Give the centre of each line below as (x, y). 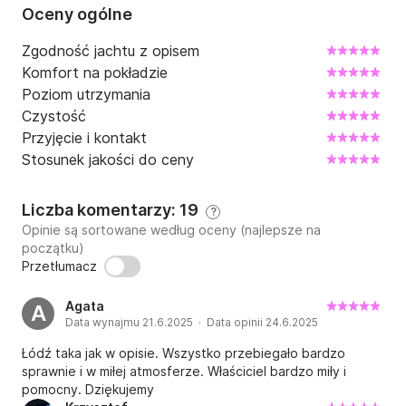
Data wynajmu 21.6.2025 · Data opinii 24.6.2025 (192, 323)
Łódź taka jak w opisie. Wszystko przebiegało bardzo (184, 353)
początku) (53, 248)
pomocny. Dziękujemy (88, 390)
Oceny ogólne (77, 14)
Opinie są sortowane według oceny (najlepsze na (171, 230)
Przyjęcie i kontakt (84, 138)
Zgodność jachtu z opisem (111, 51)
